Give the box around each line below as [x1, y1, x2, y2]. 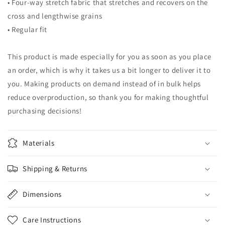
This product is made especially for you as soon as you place [8, 52, 212, 61]
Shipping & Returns [23, 164, 87, 173]
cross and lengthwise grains [8, 11, 102, 21]
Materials [23, 138, 55, 148]
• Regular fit [8, 25, 47, 34]
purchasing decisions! [8, 106, 82, 116]
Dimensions [23, 189, 62, 199]
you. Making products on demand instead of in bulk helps [8, 79, 201, 88]
